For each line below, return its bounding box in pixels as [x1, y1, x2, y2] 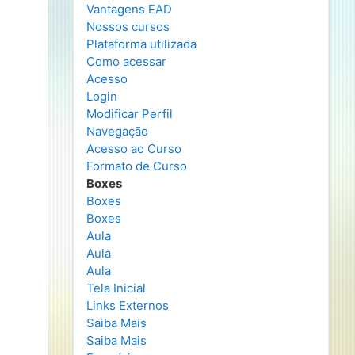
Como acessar [86, 54, 166, 69]
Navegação [86, 124, 148, 139]
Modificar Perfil [86, 106, 173, 121]
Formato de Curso [86, 158, 187, 174]
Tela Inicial [86, 281, 146, 296]
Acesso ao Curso [86, 141, 181, 156]
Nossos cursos [86, 19, 170, 34]
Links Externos [86, 298, 169, 313]
